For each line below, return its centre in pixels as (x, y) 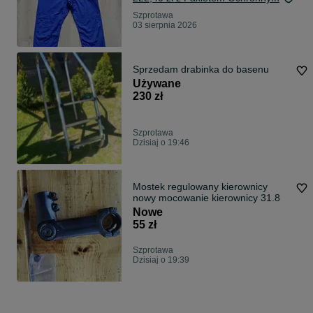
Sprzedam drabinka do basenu (201, 70)
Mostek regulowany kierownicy (200, 187)
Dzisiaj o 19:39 (161, 260)
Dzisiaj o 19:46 (161, 143)
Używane (157, 84)
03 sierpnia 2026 (165, 26)
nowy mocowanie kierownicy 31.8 (206, 198)
